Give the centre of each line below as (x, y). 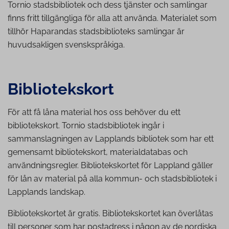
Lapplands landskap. (47, 192)
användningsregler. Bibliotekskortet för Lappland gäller (110, 166)
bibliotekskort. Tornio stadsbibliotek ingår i (87, 126)
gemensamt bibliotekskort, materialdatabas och (98, 152)
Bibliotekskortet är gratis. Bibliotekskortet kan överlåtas (110, 214)
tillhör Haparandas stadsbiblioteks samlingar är (96, 32)
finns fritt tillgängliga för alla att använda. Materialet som (112, 18)
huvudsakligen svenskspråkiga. (66, 45)
